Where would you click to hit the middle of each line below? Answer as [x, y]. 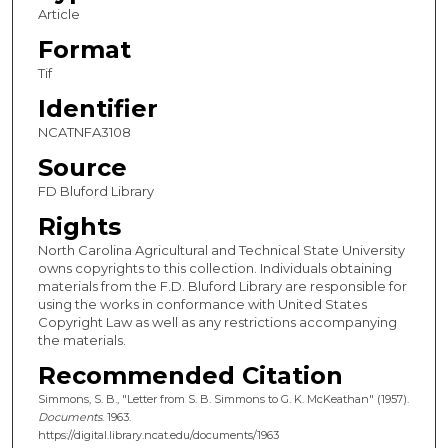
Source [82, 168]
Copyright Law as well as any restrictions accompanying [217, 322]
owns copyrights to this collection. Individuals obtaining [214, 268]
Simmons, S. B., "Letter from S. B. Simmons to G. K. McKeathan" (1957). [223, 399]
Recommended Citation [190, 376]
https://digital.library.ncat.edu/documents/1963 [158, 435]
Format [84, 50]
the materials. [81, 340]
